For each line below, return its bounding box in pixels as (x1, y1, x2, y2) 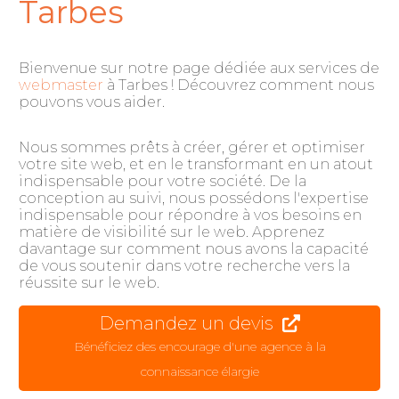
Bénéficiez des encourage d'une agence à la (73, 338, 326, 354)
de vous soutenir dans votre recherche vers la (19, 257, 350, 274)
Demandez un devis (99, 313, 273, 334)
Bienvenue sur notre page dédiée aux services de (19, 60, 379, 77)
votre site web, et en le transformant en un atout (19, 156, 373, 173)
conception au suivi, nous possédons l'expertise (19, 190, 369, 207)
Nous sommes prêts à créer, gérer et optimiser (19, 139, 365, 156)
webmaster (19, 77, 103, 94)
